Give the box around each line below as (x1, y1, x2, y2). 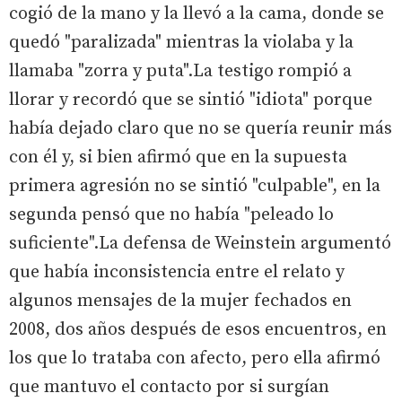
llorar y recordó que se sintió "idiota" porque (9, 88, 372, 111)
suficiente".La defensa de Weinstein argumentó (9, 232, 391, 255)
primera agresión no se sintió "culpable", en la (9, 174, 380, 197)
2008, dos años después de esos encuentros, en (9, 318, 387, 341)
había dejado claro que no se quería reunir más (9, 117, 392, 140)
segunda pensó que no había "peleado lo (9, 203, 334, 226)
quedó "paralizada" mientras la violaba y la (9, 31, 354, 54)
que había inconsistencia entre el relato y (9, 260, 345, 284)
